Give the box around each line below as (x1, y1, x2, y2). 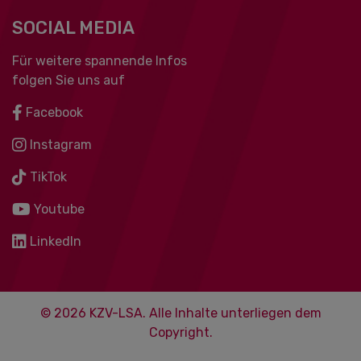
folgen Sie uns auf (12, 73, 125, 88)
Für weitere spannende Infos (12, 53, 187, 68)
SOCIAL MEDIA (12, 18, 135, 38)
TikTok (27, 169, 67, 185)
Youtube (31, 201, 85, 217)
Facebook (23, 105, 83, 120)
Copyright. (148, 325, 213, 340)
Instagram (27, 137, 92, 152)
